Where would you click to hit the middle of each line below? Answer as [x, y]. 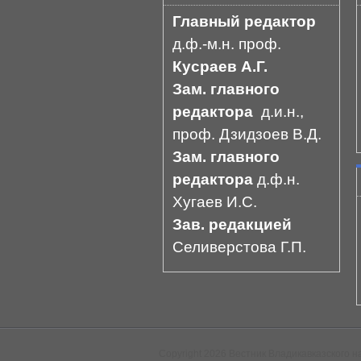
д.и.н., [282, 112]
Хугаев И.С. [215, 202]
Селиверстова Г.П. [239, 247]
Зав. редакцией [232, 224]
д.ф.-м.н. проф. [227, 44]
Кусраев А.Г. [220, 66]
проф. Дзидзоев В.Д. [247, 134]
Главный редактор [244, 21]
